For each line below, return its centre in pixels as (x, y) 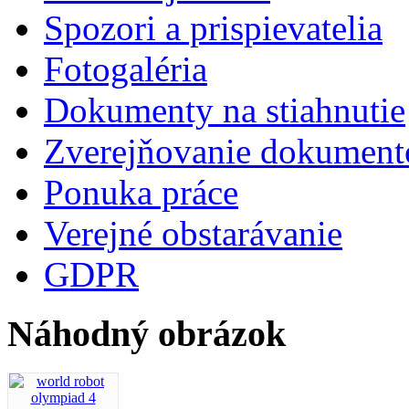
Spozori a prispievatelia (213, 28)
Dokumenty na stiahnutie (225, 110)
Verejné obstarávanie (193, 234)
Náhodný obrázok (147, 334)
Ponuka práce (141, 193)
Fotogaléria (126, 69)
